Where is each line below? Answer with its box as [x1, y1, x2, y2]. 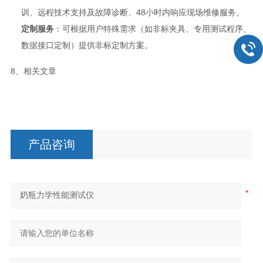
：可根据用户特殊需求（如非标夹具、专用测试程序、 [53, 23, 251, 33]
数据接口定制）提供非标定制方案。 [21, 40, 153, 50]
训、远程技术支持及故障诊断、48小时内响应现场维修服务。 [21, 7, 244, 17]
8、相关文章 [10, 66, 56, 76]
